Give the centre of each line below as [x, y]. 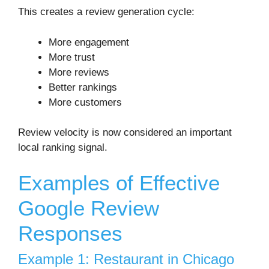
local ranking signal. [63, 148]
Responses [70, 233]
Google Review [89, 208]
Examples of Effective [119, 183]
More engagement [89, 42]
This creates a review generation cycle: [106, 12]
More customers [85, 102]
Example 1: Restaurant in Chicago [126, 259]
